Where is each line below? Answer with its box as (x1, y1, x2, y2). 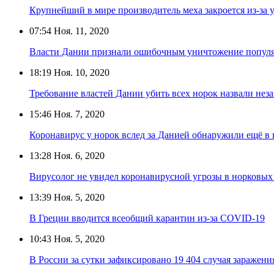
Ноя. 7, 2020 (51, 108, 105, 119)
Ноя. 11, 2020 (51, 25, 109, 36)
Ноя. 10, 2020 (51, 67, 109, 78)
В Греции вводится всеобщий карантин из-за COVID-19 (29, 212, 265, 223)
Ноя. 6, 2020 (51, 150, 105, 161)
